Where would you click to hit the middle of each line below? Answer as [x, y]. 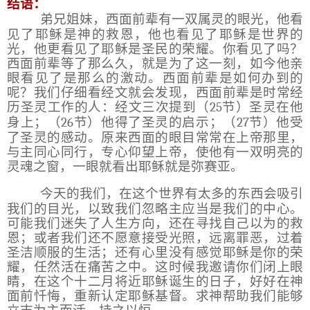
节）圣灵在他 [263, 107]
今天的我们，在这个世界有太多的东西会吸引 [172, 193]
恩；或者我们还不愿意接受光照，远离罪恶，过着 [155, 237]
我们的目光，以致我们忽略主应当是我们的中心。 [155, 208]
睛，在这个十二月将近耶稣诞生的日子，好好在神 [155, 281]
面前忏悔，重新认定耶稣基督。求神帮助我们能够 [155, 295]
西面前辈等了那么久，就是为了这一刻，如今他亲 [155, 63]
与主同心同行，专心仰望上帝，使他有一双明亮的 [155, 152]
